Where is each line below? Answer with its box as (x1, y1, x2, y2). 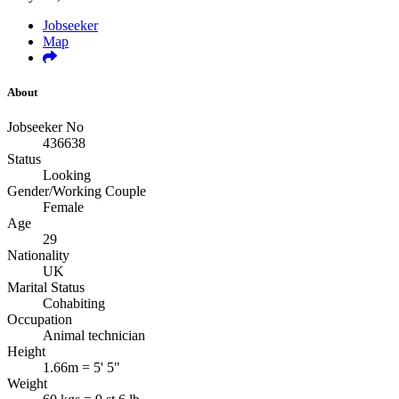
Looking (43, 167, 91, 183)
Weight (7, 376, 47, 392)
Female (43, 199, 84, 216)
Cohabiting (43, 296, 105, 312)
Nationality (7, 248, 69, 264)
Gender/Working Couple (7, 183, 146, 199)
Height (7, 344, 45, 360)
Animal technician (43, 328, 145, 344)
